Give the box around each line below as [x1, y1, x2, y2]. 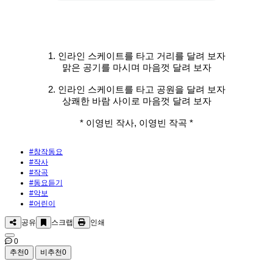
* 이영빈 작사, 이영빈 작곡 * [80, 118, 193, 129]
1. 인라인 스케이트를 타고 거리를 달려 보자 [48, 51, 225, 62]
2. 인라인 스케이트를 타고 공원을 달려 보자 [48, 84, 225, 95]
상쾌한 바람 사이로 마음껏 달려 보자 [62, 96, 211, 107]
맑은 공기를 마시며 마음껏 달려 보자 [62, 62, 211, 73]
